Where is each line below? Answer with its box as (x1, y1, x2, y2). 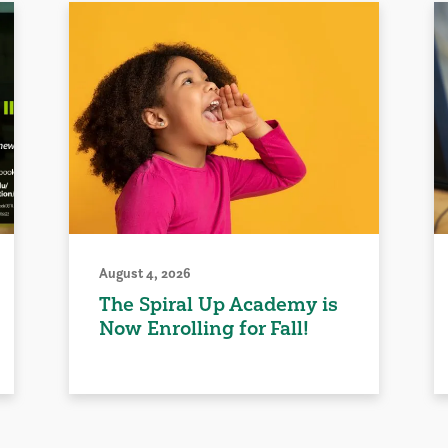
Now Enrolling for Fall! (99, 315, 310, 340)
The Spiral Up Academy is (99, 291, 339, 316)
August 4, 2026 (99, 263, 192, 282)
